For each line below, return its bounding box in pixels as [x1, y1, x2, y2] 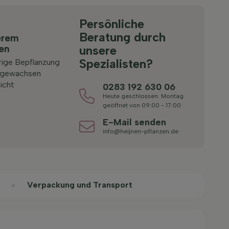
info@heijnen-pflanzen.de [103, 128, 179, 135]
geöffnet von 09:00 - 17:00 [103, 102, 181, 109]
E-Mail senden [103, 117, 167, 128]
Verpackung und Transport [27, 180, 132, 190]
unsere [79, 43, 117, 58]
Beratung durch [79, 30, 166, 44]
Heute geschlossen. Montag [103, 93, 184, 100]
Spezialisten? [79, 56, 153, 71]
